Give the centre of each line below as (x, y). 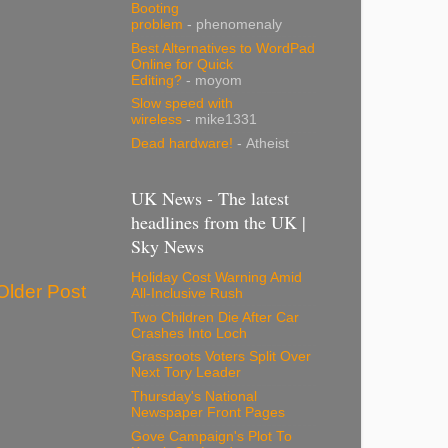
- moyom (212, 80)
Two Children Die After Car (215, 317)
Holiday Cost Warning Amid (216, 277)
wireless (156, 120)
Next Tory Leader (186, 373)
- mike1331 (219, 120)
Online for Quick (182, 64)
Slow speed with (182, 104)
